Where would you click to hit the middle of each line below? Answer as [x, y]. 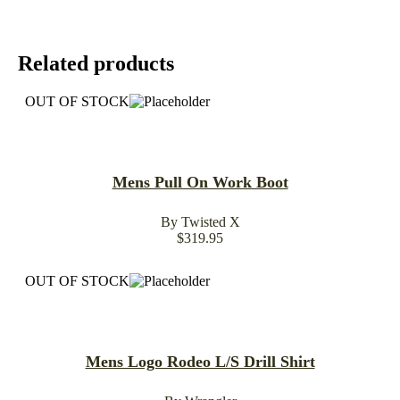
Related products [96, 63]
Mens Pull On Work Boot [200, 182]
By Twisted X [200, 221]
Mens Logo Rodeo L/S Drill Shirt [200, 361]
